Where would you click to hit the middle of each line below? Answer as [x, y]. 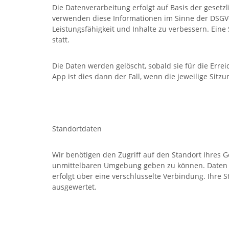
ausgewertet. [74, 187]
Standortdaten [77, 129]
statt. [61, 40]
